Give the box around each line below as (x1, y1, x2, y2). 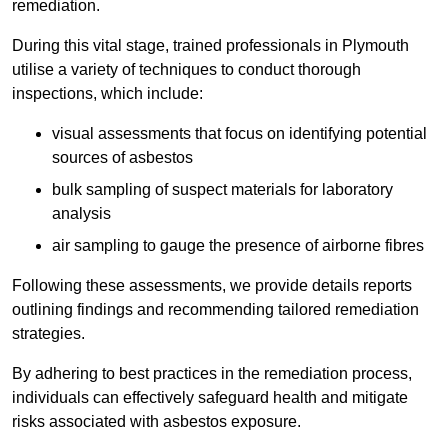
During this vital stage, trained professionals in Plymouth (12, 37, 409, 55)
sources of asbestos (52, 149, 193, 167)
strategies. (12, 325, 85, 343)
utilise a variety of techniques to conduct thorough (12, 61, 361, 79)
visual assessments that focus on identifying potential (52, 125, 427, 143)
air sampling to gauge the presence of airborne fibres (52, 237, 424, 255)
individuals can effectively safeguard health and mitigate (12, 389, 408, 407)
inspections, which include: (12, 85, 203, 103)
